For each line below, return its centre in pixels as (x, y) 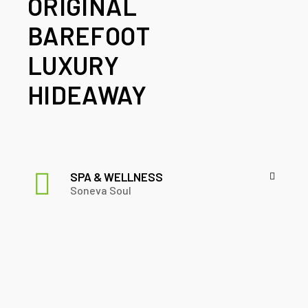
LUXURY (74, 65)
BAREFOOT (89, 36)
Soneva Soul (101, 190)
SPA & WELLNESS (117, 177)
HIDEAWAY (87, 95)
